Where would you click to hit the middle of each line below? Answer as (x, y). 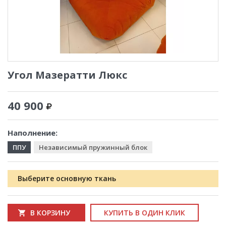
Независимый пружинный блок (93, 147)
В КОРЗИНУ (50, 213)
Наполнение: (33, 133)
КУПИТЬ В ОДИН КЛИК (145, 213)
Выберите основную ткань (67, 178)
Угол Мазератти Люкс (67, 75)
